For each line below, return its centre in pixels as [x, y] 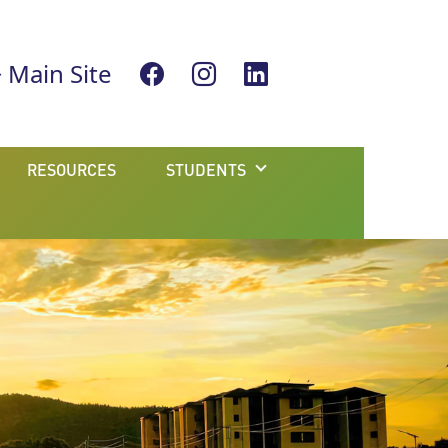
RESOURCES [71, 169]
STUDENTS [206, 169]
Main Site [57, 73]
